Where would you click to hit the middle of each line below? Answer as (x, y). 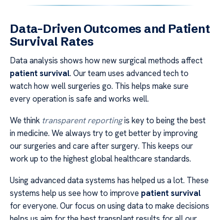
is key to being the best (164, 120)
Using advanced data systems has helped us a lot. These (109, 180)
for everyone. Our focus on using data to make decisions (110, 206)
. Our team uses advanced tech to (129, 73)
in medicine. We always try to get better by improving (104, 133)
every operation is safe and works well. (79, 98)
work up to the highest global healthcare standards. (100, 159)
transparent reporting (82, 120)
